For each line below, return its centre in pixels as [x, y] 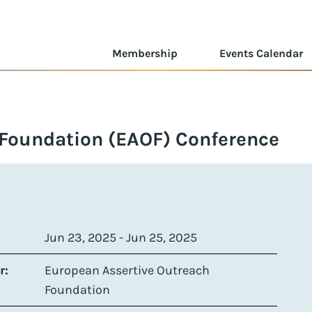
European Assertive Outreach [127, 270]
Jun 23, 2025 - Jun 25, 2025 [121, 237]
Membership [145, 53]
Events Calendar [261, 53]
